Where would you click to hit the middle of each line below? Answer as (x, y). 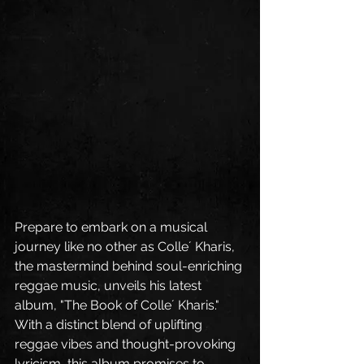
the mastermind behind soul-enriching (130, 266)
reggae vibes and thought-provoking (127, 344)
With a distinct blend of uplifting (110, 324)
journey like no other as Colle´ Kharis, (126, 246)
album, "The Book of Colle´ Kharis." (119, 305)
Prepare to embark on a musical (113, 227)
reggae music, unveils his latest (110, 285)
